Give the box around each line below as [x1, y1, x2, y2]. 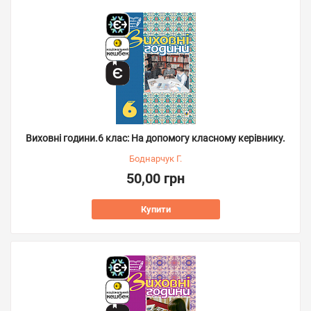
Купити [140, 204, 171, 215]
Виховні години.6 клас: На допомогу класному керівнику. [26, 133, 285, 144]
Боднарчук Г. [129, 153, 182, 164]
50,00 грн [126, 170, 185, 187]
